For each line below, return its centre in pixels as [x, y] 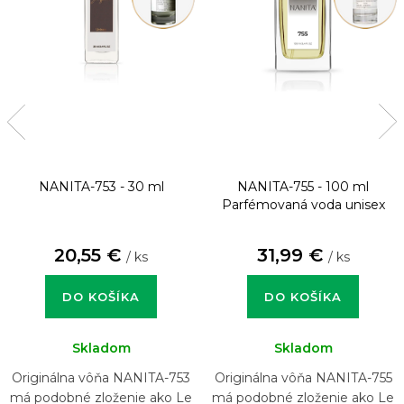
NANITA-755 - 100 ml [303, 187]
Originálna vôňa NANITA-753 [101, 378]
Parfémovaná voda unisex [303, 205]
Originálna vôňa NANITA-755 [303, 378]
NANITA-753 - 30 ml [101, 187]
